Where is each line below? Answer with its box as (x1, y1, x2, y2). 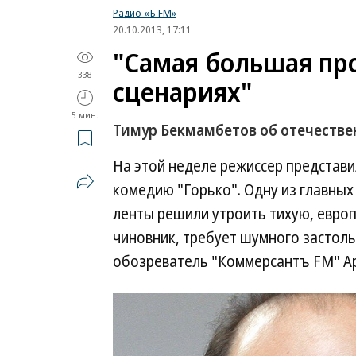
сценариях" (113, 74, 252, 110)
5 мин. (72, 109, 99, 121)
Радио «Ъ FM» (113, 6, 176, 20)
